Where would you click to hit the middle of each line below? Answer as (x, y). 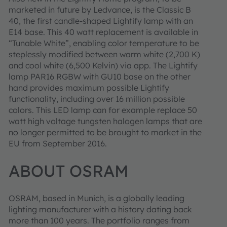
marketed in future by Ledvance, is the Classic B (100, 10)
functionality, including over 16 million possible (97, 99)
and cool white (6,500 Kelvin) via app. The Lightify (103, 65)
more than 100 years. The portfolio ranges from (99, 220)
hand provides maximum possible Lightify (89, 88)
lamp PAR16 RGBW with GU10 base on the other (100, 77)
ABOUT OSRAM (69, 171)
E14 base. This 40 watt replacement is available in (103, 32)
